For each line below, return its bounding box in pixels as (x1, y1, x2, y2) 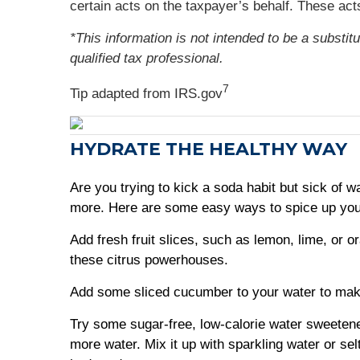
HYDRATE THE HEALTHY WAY (70, 138, 347, 160)
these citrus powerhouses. (70, 252, 228, 268)
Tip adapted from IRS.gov (70, 85, 223, 101)
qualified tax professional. (70, 51, 223, 66)
